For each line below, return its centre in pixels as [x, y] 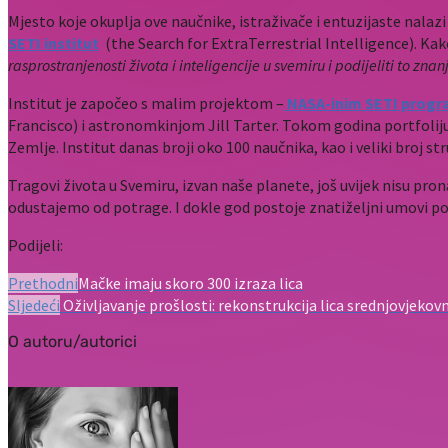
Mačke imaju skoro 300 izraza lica [190, 282]
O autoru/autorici [72, 341]
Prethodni [43, 282]
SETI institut [53, 42]
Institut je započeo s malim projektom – [146, 102]
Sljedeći [34, 304]
